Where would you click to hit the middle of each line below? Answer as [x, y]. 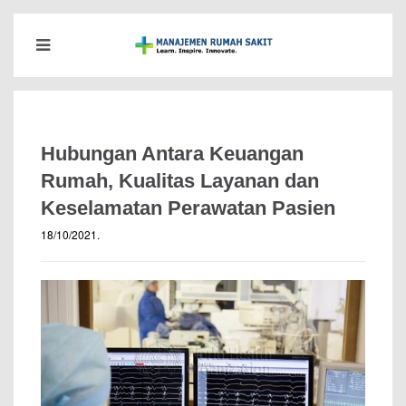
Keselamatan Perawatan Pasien [188, 208]
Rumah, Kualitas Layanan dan [180, 181]
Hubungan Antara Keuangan [172, 154]
